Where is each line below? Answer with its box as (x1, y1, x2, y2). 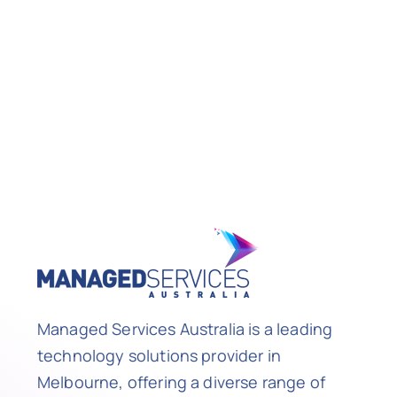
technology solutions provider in (36, 344, 282, 366)
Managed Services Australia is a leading (36, 317, 333, 339)
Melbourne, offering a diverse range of (36, 370, 326, 393)
